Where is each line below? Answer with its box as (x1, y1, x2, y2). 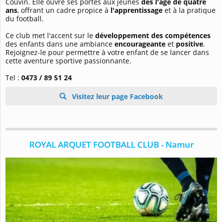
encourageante (114, 39, 166, 49)
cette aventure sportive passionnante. (5, 55, 131, 65)
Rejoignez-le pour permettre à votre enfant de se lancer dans (5, 47, 209, 57)
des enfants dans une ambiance (5, 39, 114, 49)
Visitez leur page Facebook (70, 91, 163, 101)
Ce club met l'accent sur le (5, 30, 95, 40)
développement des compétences (95, 30, 211, 40)
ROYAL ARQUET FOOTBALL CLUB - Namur (29, 138, 194, 150)
